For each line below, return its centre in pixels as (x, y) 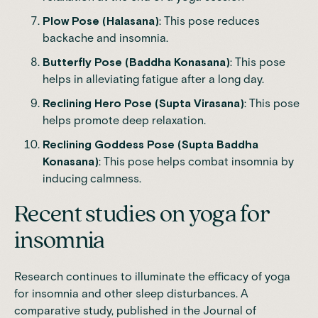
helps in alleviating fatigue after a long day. (153, 79)
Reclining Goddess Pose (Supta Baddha (150, 144)
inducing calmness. (92, 178)
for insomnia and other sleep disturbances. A (131, 293)
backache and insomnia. (105, 38)
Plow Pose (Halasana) (101, 21)
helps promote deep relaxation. (124, 120)
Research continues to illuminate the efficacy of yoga (152, 276)
